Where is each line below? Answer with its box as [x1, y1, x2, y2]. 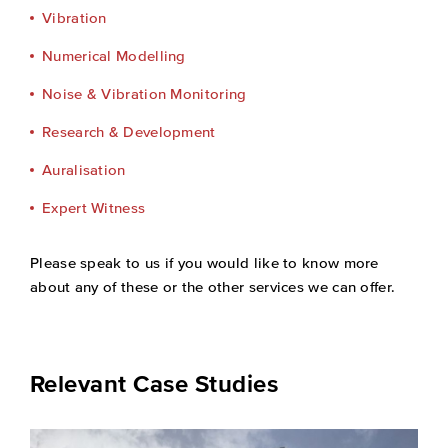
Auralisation [42, 160, 126, 178]
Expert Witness [42, 198, 146, 216]
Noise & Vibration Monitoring [42, 84, 247, 102]
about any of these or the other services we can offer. [30, 277, 396, 295]
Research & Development [42, 122, 216, 140]
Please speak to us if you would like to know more [30, 253, 379, 271]
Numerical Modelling [42, 46, 186, 64]
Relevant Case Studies [30, 369, 279, 397]
